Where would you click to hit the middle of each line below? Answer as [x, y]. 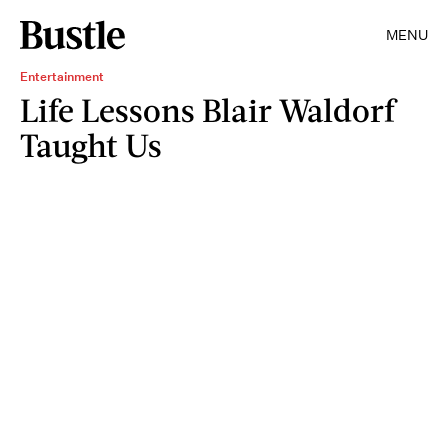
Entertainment [62, 76]
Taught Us [91, 144]
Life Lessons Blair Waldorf [207, 109]
